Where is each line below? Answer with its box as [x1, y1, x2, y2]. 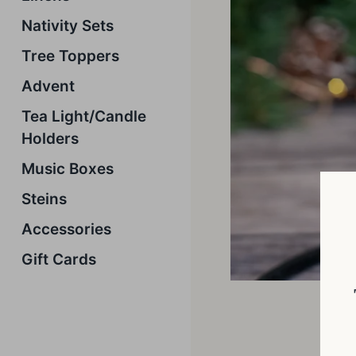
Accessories [21, 220, 111, 238]
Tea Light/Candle [21, 107, 146, 126]
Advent [21, 77, 75, 95]
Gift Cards [21, 250, 96, 269]
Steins [21, 190, 67, 208]
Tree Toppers [21, 47, 119, 65]
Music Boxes [21, 160, 114, 178]
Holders [21, 130, 79, 148]
